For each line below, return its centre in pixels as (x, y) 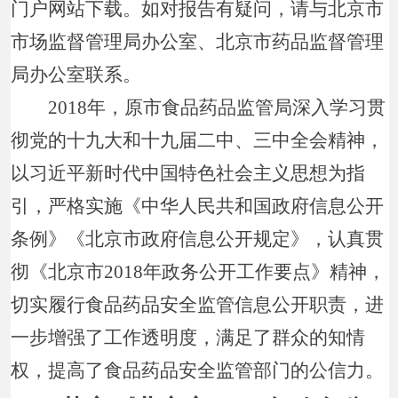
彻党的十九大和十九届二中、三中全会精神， (198, 140)
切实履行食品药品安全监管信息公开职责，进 (198, 304)
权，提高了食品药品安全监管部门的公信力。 (198, 370)
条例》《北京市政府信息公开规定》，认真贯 (198, 239)
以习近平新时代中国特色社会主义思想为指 (188, 173)
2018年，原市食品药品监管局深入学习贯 (199, 107)
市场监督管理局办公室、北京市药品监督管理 (198, 41)
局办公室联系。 (76, 74)
